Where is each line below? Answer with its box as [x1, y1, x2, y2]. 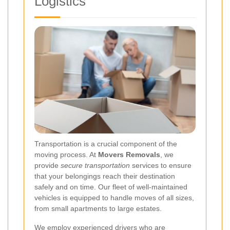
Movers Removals [98, 150, 160, 159]
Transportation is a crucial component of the [34, 140, 177, 148]
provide [34, 161, 61, 170]
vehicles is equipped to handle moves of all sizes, [34, 194, 194, 202]
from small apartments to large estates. [34, 204, 162, 213]
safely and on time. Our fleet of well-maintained [34, 183, 187, 191]
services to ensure [130, 161, 191, 170]
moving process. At [34, 150, 98, 159]
